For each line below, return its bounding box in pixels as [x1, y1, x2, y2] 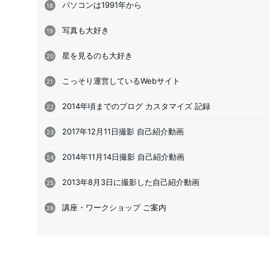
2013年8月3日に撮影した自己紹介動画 [61, 177, 199, 187]
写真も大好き [61, 25, 109, 35]
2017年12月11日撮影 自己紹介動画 [61, 126, 184, 136]
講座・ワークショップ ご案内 [61, 202, 166, 212]
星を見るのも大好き [61, 50, 133, 60]
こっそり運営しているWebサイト [61, 75, 180, 86]
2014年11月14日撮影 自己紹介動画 [61, 151, 184, 162]
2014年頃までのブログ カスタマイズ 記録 [61, 101, 210, 111]
